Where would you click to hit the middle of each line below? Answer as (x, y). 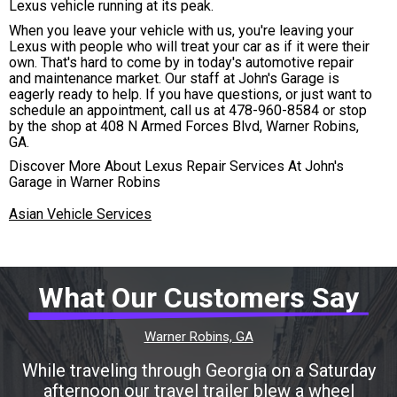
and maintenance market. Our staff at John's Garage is (174, 78)
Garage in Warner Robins (85, 183)
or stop (343, 110)
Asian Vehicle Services (80, 214)
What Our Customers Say (198, 298)
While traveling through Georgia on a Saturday (198, 371)
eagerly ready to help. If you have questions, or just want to (191, 94)
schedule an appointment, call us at (119, 110)
